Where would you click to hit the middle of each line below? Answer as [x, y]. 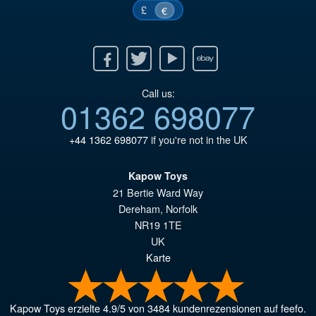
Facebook [70, 56]
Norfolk [182, 209]
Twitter [103, 56]
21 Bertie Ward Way [158, 193]
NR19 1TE [158, 225]
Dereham [139, 209]
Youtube [137, 56]
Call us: [158, 92]
